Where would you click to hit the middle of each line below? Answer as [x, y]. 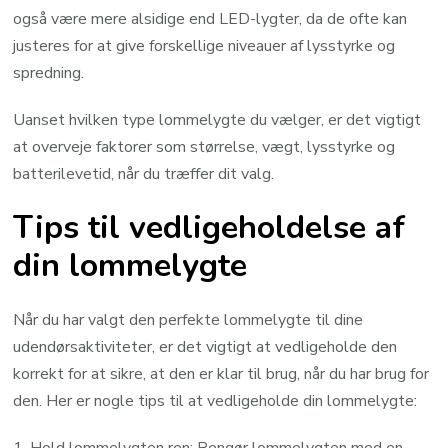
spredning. [49, 72]
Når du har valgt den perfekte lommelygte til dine [188, 319]
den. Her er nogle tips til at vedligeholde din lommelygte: [215, 400]
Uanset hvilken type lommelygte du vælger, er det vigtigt [217, 119]
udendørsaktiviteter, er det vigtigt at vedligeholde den [205, 346]
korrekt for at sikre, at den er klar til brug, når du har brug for [221, 373]
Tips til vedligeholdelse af [209, 228]
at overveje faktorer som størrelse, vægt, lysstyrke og [204, 146]
